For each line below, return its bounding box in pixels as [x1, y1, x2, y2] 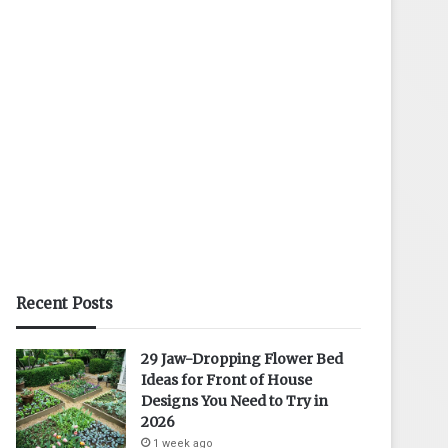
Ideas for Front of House [141, 370, 313, 389]
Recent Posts [16, 293, 114, 313]
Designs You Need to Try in [141, 391, 329, 410]
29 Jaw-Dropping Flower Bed [141, 349, 344, 368]
